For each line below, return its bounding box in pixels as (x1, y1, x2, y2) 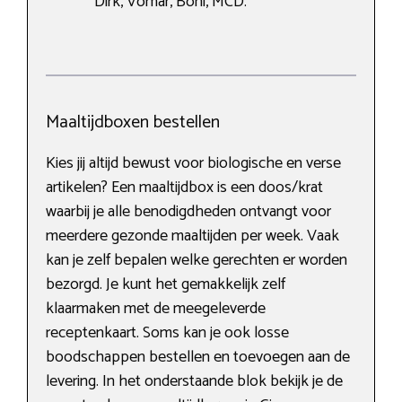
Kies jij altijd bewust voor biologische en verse (46, 149, 341, 177)
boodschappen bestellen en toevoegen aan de (46, 343, 350, 371)
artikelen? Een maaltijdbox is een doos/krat (46, 173, 323, 201)
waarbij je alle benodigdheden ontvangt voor (46, 197, 331, 225)
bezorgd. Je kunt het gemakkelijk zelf (46, 270, 285, 298)
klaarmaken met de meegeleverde (46, 294, 266, 322)
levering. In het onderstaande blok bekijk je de (46, 367, 343, 395)
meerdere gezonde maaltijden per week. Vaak (46, 222, 339, 249)
